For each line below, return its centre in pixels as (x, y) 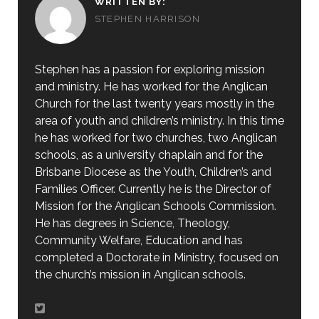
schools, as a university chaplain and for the (148, 155)
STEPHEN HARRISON (147, 19)
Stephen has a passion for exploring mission (150, 70)
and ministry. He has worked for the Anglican (151, 87)
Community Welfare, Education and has (138, 241)
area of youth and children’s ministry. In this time (159, 121)
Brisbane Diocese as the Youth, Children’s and (153, 172)
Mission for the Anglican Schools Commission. (155, 206)
